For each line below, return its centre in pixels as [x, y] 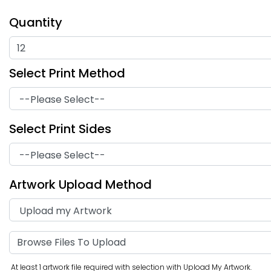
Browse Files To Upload [71, 243]
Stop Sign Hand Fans [74, 129]
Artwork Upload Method [80, 185]
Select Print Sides [60, 129]
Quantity [36, 23]
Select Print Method [67, 73]
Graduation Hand [205, 125]
